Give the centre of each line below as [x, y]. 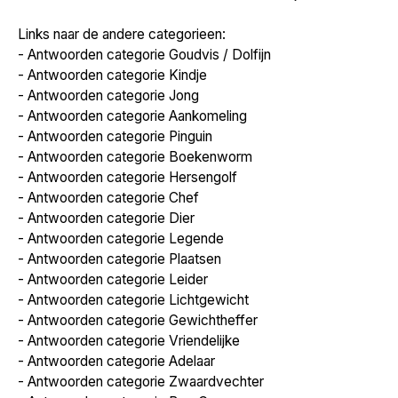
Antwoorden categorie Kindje [117, 76]
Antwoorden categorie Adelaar [121, 362]
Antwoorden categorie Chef [113, 198]
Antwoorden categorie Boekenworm [140, 157]
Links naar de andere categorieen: [122, 35]
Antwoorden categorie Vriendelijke [134, 341]
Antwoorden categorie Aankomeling [137, 116]
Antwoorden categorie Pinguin [120, 137]
